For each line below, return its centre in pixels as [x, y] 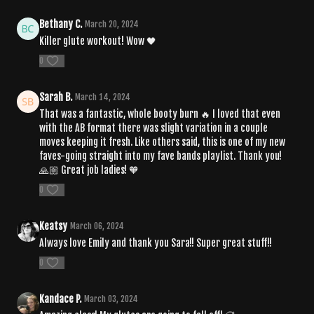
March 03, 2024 [111, 299]
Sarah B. [56, 97]
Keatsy [53, 226]
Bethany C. [61, 24]
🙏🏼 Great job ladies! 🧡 [89, 170]
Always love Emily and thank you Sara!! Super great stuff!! [156, 243]
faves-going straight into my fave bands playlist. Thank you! [161, 156]
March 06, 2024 [97, 226]
